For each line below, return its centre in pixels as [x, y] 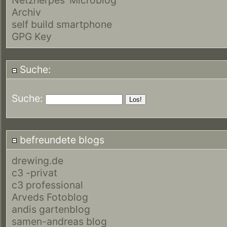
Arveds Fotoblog [50, 197]
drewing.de [37, 160]
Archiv [26, 12]
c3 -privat [34, 173]
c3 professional [47, 185]
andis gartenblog [51, 209]
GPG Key [32, 36]
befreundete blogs [61, 140]
